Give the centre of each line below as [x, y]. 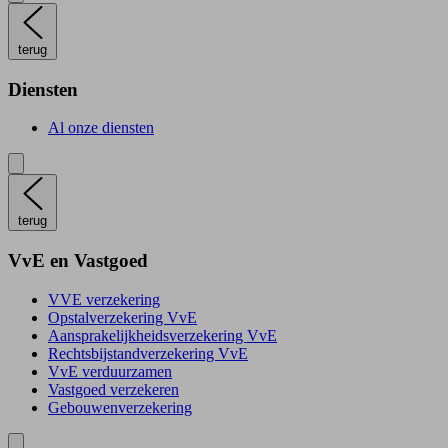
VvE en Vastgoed [78, 261]
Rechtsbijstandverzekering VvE [148, 353]
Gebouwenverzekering [120, 407]
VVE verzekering [104, 299]
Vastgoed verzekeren [113, 389]
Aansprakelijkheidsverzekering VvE [162, 335]
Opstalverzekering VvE [122, 317]
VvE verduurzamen [110, 371]
